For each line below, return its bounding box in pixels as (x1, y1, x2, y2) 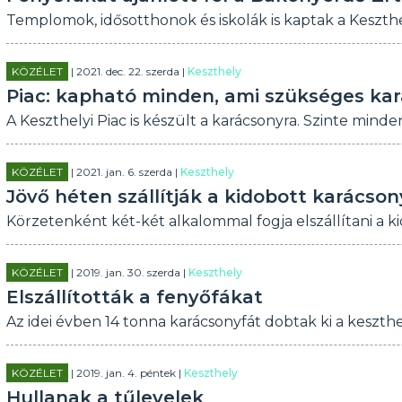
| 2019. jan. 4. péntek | (67, 366, 184, 380)
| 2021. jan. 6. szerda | (67, 165, 180, 179)
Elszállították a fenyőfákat (5, 286, 263, 308)
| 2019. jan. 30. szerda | (67, 266, 188, 279)
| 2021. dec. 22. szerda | (67, 65, 188, 78)
